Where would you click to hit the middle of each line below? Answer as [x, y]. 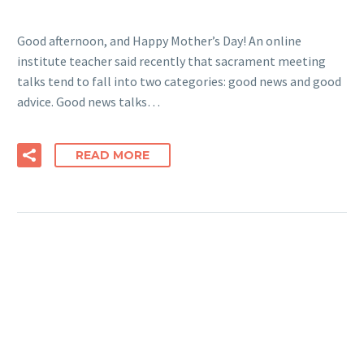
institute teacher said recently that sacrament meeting [171, 61]
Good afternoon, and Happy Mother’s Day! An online [159, 41]
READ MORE [113, 155]
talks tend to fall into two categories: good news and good [179, 82]
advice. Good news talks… [89, 102]
